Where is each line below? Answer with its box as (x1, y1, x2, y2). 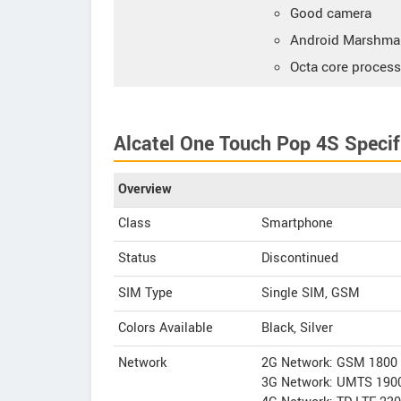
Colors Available (118, 319, 213, 337)
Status (118, 249, 157, 268)
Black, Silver (261, 319, 333, 337)
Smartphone (261, 214, 333, 233)
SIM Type (118, 284, 173, 303)
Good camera (290, 4, 371, 23)
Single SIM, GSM (261, 284, 360, 303)
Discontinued (261, 249, 338, 268)
